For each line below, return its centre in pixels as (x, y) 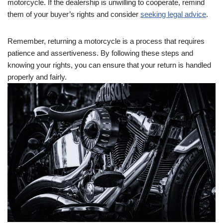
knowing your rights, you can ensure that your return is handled (109, 65)
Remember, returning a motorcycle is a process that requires (106, 41)
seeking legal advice (173, 14)
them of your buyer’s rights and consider (74, 14)
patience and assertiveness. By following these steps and (100, 53)
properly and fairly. (37, 77)
